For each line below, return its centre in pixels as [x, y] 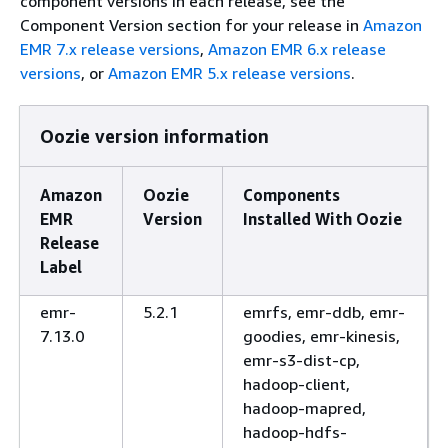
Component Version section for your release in [191, 25]
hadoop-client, [296, 384]
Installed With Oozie [322, 219]
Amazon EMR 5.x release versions [229, 73]
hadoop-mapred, [304, 408]
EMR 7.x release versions [110, 49]
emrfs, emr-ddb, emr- [324, 312]
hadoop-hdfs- [295, 432]
